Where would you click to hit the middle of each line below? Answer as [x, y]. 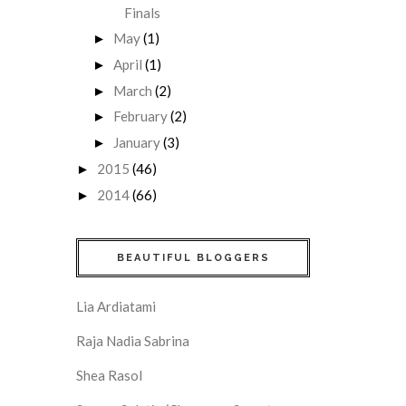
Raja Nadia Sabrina [133, 340]
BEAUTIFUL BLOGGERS [193, 257]
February [140, 116]
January [137, 143]
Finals [142, 13]
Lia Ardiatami [116, 306]
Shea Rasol [109, 375]
